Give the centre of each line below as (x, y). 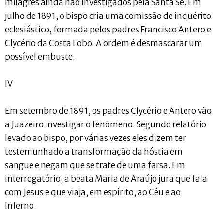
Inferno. (21, 206)
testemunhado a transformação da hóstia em (94, 151)
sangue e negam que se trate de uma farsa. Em (95, 165)
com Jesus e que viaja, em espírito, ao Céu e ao (93, 192)
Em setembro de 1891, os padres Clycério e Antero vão (108, 111)
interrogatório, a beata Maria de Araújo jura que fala (106, 178)
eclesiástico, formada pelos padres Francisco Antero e (108, 29)
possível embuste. (40, 56)
